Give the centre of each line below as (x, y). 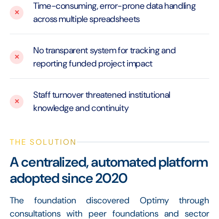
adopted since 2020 (68, 178)
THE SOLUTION (43, 142)
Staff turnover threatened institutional (102, 95)
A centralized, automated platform (109, 162)
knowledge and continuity (81, 108)
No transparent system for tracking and (105, 50)
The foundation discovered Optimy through (109, 200)
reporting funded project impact (93, 63)
